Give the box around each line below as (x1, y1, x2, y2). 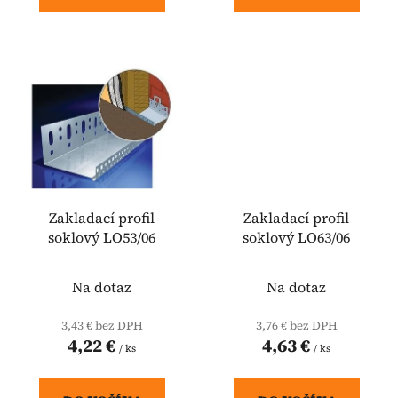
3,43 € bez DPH (60, 316, 143, 333)
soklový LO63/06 (243, 227, 350, 247)
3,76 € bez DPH (255, 316, 338, 333)
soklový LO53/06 (48, 227, 155, 247)
